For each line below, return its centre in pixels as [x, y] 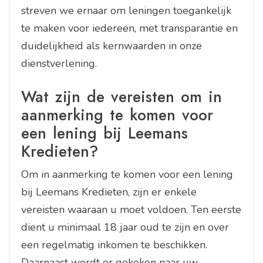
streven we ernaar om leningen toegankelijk [126, 10]
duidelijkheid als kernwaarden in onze [112, 45]
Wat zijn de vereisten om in [122, 97]
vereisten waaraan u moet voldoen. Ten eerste [131, 209]
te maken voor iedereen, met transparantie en [129, 28]
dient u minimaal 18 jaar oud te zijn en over [125, 227]
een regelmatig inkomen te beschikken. [114, 245]
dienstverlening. [59, 63]
